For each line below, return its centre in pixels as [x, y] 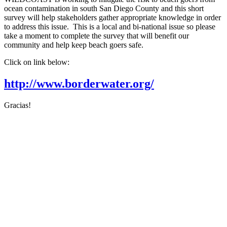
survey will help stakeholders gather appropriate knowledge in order [112, 17]
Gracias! [17, 105]
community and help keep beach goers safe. [74, 45]
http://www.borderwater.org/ [79, 83]
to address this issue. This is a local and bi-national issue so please [110, 26]
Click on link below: [37, 62]
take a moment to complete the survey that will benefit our [97, 35]
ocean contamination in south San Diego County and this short [104, 8]
